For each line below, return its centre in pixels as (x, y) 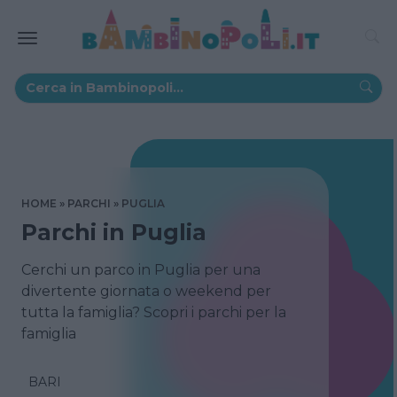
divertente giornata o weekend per (146, 291)
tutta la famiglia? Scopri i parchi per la (154, 312)
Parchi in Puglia (114, 232)
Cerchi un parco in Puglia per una (141, 269)
